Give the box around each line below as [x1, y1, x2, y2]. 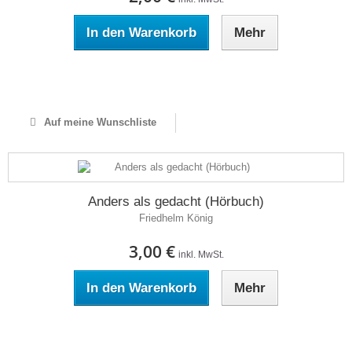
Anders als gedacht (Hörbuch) [88, 194, 264, 209]
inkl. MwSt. [178, 249, 224, 260]
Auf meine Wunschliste [40, 116, 156, 128]
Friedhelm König [139, 212, 213, 224]
